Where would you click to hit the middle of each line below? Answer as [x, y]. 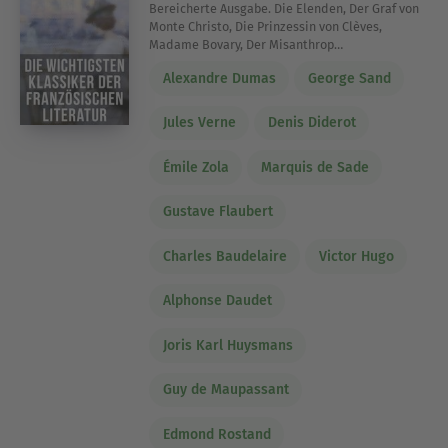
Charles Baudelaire [224, 256]
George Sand [349, 78]
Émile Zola [195, 167]
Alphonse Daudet [217, 301]
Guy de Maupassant [225, 390]
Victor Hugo [356, 256]
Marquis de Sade [314, 167]
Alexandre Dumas [219, 78]
